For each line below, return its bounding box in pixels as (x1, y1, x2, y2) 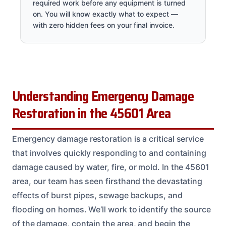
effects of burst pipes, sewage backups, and (12, 190, 183, 200)
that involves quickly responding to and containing (12, 147, 207, 158)
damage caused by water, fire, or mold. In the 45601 (12, 161, 209, 172)
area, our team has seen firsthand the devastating (12, 176, 203, 186)
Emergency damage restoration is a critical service (12, 133, 204, 144)
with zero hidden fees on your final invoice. (33, 20, 175, 29)
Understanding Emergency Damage (12, 85, 194, 107)
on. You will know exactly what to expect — (33, 9, 178, 18)
